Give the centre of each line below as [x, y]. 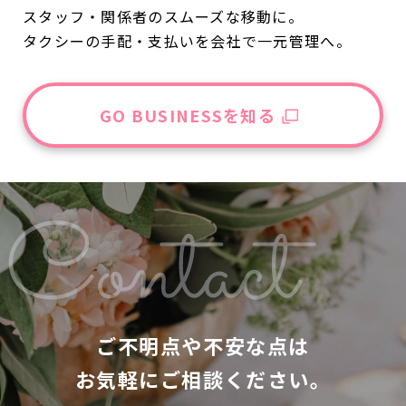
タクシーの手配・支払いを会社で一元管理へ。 [187, 41]
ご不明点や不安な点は [203, 346]
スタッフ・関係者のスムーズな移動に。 [164, 17]
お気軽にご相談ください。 [203, 379]
